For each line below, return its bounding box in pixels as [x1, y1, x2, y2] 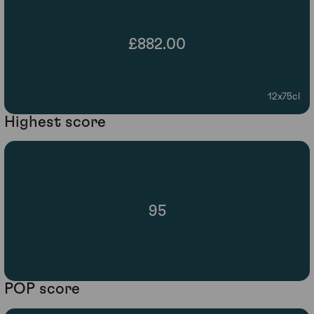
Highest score [4, 114, 106, 130]
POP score [4, 281, 80, 297]
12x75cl [268, 91, 300, 102]
